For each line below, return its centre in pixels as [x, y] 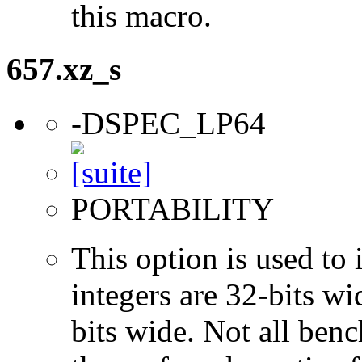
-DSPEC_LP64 [168, 123]
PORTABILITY [173, 208]
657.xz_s [64, 69]
